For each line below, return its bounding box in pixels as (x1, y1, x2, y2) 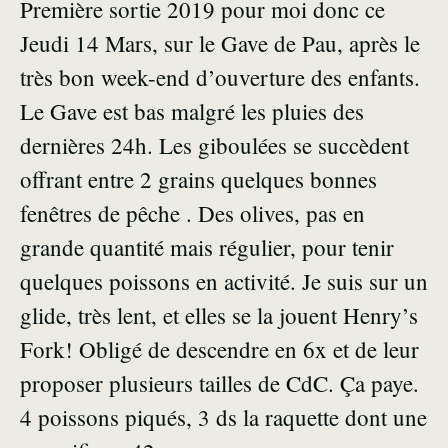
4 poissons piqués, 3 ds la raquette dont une (20, 402, 427, 433)
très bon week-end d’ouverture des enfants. (20, 62, 420, 93)
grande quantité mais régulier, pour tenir (20, 232, 394, 263)
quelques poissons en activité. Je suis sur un (20, 266, 428, 297)
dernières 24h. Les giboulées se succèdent (20, 130, 409, 161)
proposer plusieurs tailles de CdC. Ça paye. (20, 368, 419, 399)
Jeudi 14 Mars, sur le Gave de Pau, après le (20, 28, 420, 59)
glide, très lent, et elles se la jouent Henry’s (20, 300, 418, 331)
